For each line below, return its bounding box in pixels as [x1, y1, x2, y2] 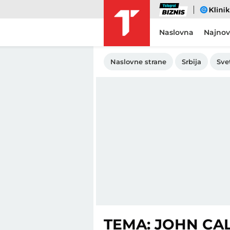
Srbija [182, 57, 201, 66]
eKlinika [196, 5, 223, 14]
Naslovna [159, 28, 194, 37]
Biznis [155, 5, 176, 14]
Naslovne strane [110, 57, 166, 66]
